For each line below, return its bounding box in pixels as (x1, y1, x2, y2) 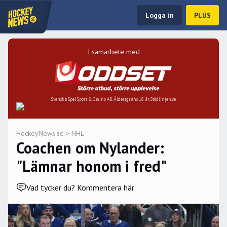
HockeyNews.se (16, 129, 64, 138)
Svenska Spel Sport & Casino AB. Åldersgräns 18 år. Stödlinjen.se (51, 96, 176, 102)
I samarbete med (87, 47, 140, 56)
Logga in (145, 11, 174, 20)
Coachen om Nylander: (16, 138, 164, 158)
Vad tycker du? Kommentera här (26, 182, 134, 193)
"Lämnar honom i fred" (16, 156, 167, 176)
